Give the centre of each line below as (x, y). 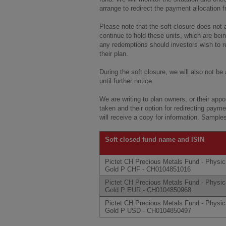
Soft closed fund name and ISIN (155, 139)
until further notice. (128, 81)
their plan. (115, 54)
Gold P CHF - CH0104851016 (148, 169)
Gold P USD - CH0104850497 (148, 211)
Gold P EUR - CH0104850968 (148, 190)
